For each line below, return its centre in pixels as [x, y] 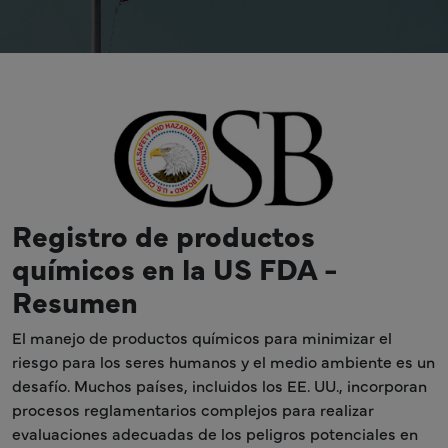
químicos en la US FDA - [175, 267]
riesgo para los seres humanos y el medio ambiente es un [223, 360]
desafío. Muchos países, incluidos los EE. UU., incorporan [219, 384]
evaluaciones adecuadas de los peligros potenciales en [215, 432]
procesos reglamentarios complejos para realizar [193, 408]
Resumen [75, 300]
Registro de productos [163, 234]
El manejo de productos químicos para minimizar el [202, 336]
